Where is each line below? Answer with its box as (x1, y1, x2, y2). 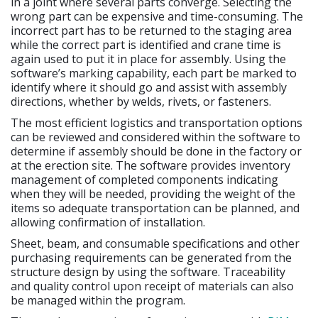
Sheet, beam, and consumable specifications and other (11, 235, 300, 251)
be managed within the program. (11, 292, 185, 308)
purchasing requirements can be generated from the (11, 249, 292, 265)
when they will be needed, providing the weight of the (11, 185, 295, 202)
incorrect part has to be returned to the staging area (11, 22, 292, 38)
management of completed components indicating (11, 171, 278, 187)
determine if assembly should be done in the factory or (11, 143, 302, 159)
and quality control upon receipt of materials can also (11, 278, 294, 294)
